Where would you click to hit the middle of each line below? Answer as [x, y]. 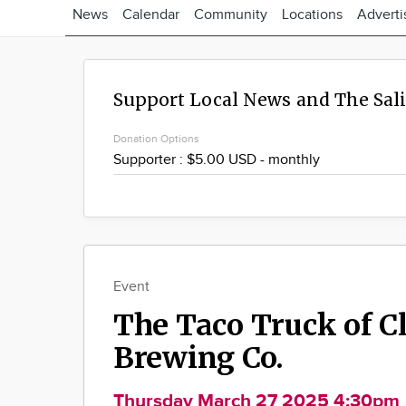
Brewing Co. [199, 358]
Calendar [151, 15]
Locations [312, 15]
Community [231, 15]
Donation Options [156, 139]
